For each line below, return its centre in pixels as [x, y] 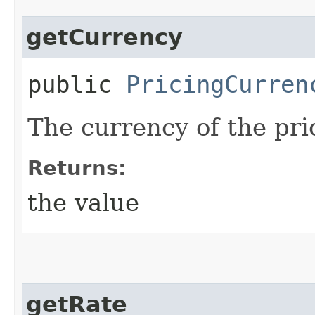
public [77, 84]
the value [83, 202]
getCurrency [104, 37]
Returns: [77, 168]
